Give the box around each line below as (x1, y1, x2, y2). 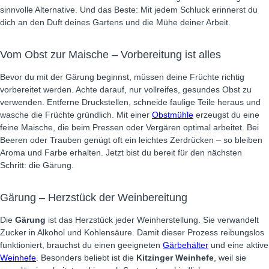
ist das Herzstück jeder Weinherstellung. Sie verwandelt (46, 215, 259, 225)
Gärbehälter (163, 240, 208, 250)
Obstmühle (152, 110, 193, 119)
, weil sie (214, 253, 246, 262)
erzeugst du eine (193, 110, 259, 119)
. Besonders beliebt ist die (36, 253, 136, 262)
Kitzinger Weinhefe (136, 253, 214, 262)
